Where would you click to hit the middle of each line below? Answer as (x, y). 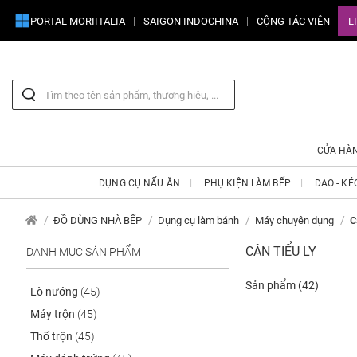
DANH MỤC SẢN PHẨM (84, 252)
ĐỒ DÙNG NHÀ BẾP (98, 221)
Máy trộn (54, 314)
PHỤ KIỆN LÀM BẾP (247, 184)
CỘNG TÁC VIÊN (293, 21)
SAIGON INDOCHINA (191, 21)
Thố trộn (53, 337)
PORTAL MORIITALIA (78, 21)
